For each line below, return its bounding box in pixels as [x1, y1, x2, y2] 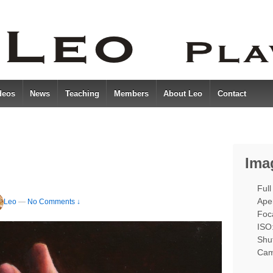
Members [113, 89, 149, 98]
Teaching [65, 89, 99, 98]
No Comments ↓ [27, 197, 80, 207]
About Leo [163, 89, 203, 98]
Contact [217, 89, 246, 98]
